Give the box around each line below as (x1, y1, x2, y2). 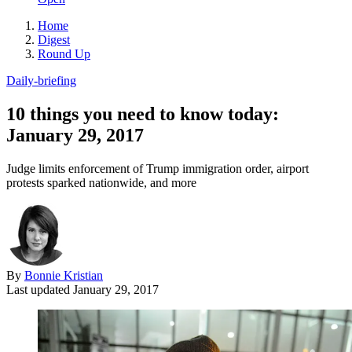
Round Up (38, 46, 90, 60)
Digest (38, 32, 70, 46)
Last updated (6, 282, 73, 296)
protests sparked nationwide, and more (6, 175, 196, 189)
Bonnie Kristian (24, 268, 103, 282)
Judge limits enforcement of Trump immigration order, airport (6, 161, 309, 175)
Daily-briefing (6, 73, 76, 87)
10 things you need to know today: (6, 103, 279, 124)
